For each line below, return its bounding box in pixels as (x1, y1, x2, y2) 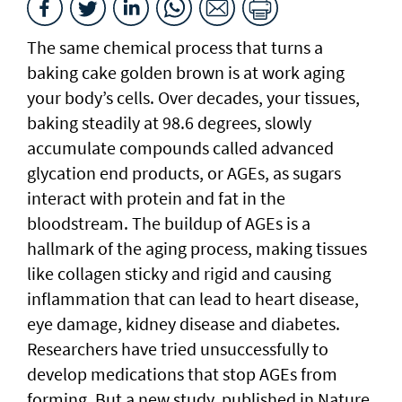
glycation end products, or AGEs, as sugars (27, 161, 341, 184)
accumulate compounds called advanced (27, 135, 334, 159)
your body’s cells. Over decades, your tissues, (27, 85, 360, 109)
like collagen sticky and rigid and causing (27, 261, 331, 284)
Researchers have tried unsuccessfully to (27, 336, 328, 360)
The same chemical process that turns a (27, 35, 323, 58)
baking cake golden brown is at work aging (27, 60, 345, 83)
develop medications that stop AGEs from (27, 362, 337, 385)
